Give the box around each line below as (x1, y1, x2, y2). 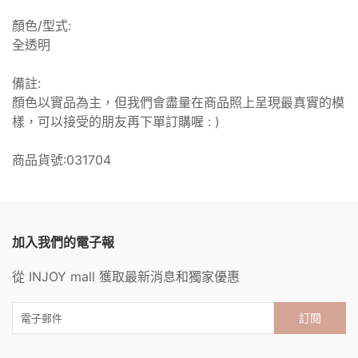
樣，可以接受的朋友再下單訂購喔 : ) (12, 113, 220, 130)
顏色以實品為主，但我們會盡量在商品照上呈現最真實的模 (12, 94, 344, 111)
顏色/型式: (12, 18, 71, 34)
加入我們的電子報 (12, 234, 114, 251)
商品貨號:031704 (12, 152, 111, 169)
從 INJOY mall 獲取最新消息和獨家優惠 (12, 268, 240, 285)
